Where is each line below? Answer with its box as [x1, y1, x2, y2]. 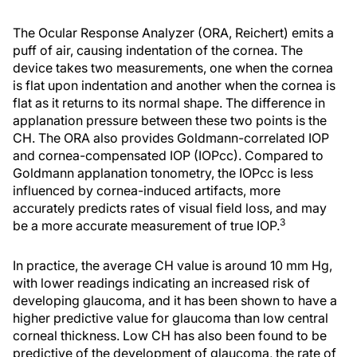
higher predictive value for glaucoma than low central [13, 310, 328, 326]
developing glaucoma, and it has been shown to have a [13, 292, 337, 308]
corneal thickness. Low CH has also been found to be [13, 328, 327, 343]
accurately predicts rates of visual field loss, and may [13, 200, 327, 216]
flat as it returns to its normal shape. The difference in [13, 95, 325, 111]
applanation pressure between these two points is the [13, 112, 327, 128]
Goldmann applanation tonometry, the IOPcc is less [13, 165, 313, 181]
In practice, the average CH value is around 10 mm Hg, [13, 257, 332, 273]
